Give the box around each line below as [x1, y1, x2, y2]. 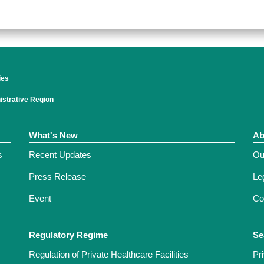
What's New [29, 130, 78, 141]
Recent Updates [29, 150, 91, 160]
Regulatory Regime [29, 230, 108, 240]
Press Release [29, 171, 86, 182]
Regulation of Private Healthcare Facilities [29, 249, 189, 260]
